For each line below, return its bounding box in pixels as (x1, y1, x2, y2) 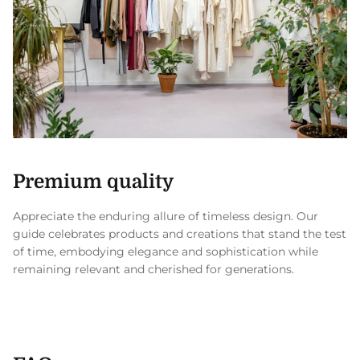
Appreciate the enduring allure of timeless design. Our (13, 208, 318, 223)
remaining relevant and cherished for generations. (13, 261, 294, 276)
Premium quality (13, 170, 174, 194)
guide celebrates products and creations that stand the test (13, 226, 346, 241)
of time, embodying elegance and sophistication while (13, 243, 318, 259)
